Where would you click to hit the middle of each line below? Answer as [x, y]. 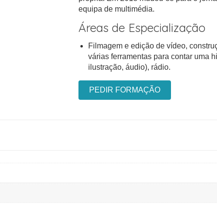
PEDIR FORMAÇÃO [124, 90]
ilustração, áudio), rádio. [129, 67]
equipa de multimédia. [116, 9]
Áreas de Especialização [142, 28]
